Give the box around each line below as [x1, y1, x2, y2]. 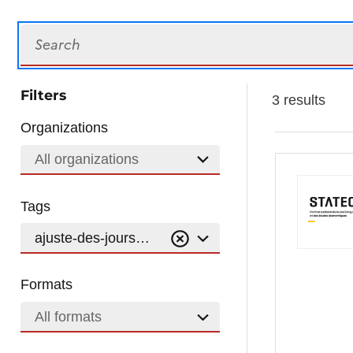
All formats [34, 309, 102, 325]
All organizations [34, 151, 139, 168]
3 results [271, 92, 325, 108]
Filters [20, 86, 67, 103]
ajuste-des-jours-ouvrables [34, 230, 202, 247]
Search [20, 25, 65, 42]
